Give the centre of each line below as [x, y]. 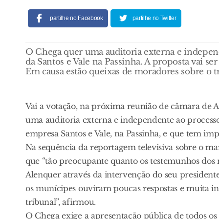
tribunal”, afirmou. [61, 202]
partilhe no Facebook [77, 18]
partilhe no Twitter [154, 18]
